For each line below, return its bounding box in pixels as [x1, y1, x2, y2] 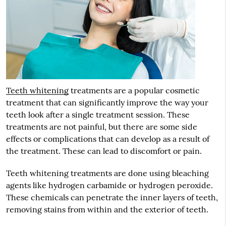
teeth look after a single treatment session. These [6, 109, 190, 120]
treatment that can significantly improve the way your [6, 97, 208, 108]
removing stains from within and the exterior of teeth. [6, 204, 208, 215]
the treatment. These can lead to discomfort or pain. [6, 146, 202, 156]
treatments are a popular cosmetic [68, 85, 200, 96]
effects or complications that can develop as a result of [6, 134, 209, 144]
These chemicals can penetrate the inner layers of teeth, [6, 192, 218, 203]
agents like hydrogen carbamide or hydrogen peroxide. [6, 180, 213, 191]
